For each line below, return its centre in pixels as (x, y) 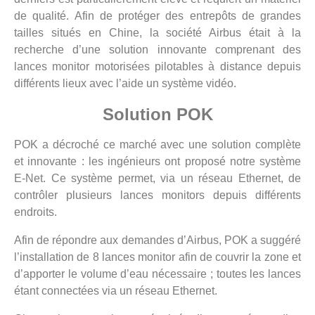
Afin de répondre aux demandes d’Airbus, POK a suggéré (157, 240)
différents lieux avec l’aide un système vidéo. (125, 83)
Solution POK (157, 114)
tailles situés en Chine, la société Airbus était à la (157, 32)
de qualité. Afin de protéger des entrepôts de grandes (157, 15)
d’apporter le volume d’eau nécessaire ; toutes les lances (157, 274)
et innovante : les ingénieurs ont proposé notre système (157, 162)
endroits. (36, 212)
